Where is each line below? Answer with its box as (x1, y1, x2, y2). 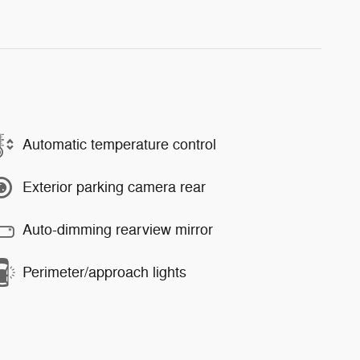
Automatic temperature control (22, 136, 216, 154)
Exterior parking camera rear (22, 178, 206, 197)
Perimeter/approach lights (22, 264, 186, 282)
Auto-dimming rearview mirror (22, 221, 213, 239)
